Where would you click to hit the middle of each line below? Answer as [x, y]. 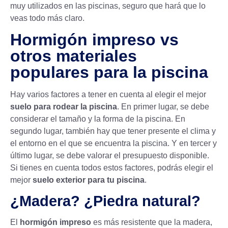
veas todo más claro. [47, 18]
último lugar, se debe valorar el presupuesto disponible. [110, 156]
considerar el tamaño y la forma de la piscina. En [98, 119]
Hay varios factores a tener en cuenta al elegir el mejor [108, 95]
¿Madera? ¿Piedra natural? [105, 201]
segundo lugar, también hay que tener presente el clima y [113, 131]
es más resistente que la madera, [152, 222]
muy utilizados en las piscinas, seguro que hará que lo [108, 6]
